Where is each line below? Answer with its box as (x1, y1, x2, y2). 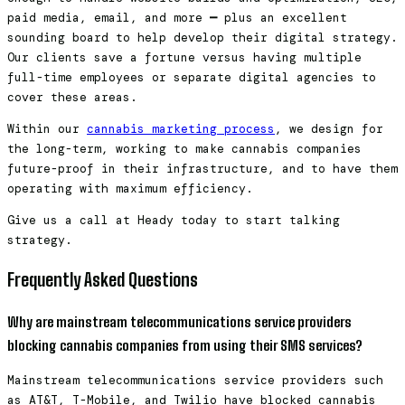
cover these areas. (7, 89, 137, 105)
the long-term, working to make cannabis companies (7, 140, 362, 156)
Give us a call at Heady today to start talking (7, 212, 340, 228)
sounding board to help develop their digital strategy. (7, 29, 398, 45)
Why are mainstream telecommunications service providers (7, 314, 352, 331)
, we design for (275, 120, 383, 137)
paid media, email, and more (7, 9, 210, 25)
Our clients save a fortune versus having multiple (7, 49, 362, 65)
